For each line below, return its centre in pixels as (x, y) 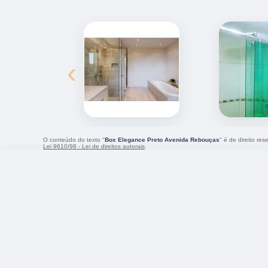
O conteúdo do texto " (74, 140)
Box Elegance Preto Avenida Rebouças (162, 140)
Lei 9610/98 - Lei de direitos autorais (94, 147)
